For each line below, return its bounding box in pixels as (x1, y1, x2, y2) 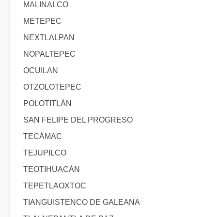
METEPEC (23, 17, 62, 25)
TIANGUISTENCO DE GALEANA (23, 198, 140, 206)
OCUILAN (23, 66, 58, 75)
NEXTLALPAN (23, 33, 75, 42)
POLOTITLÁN (23, 99, 72, 108)
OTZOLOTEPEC (23, 83, 81, 91)
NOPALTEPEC (23, 50, 76, 58)
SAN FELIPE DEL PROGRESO (23, 116, 133, 124)
